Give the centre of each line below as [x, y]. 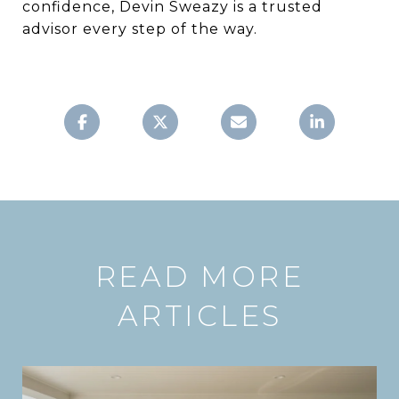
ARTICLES [199, 315]
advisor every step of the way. [140, 28]
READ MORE [199, 276]
